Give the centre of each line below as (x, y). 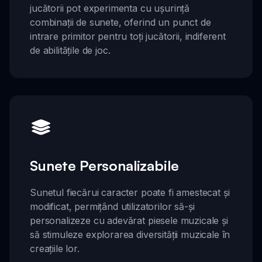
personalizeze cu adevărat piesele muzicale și (129, 220)
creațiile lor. (55, 248)
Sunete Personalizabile (104, 165)
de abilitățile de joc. (70, 51)
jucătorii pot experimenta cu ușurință (110, 8)
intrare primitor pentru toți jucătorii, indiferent (128, 37)
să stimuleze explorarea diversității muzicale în (130, 234)
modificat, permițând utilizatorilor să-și (112, 206)
